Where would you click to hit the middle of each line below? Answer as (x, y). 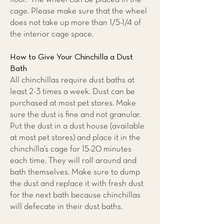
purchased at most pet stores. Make (73, 103)
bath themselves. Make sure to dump (75, 172)
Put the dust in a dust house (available (77, 126)
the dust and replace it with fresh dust (77, 184)
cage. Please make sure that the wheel (78, 11)
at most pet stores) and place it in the (75, 138)
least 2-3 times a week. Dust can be (72, 92)
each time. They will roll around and (73, 161)
